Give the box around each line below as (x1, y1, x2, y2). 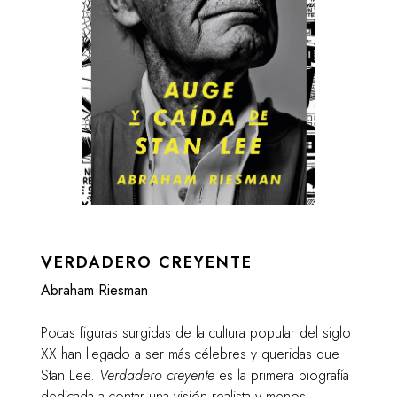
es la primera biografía (214, 365, 350, 386)
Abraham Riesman (41, 280, 149, 301)
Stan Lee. (41, 365, 100, 386)
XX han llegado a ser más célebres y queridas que (41, 344, 340, 365)
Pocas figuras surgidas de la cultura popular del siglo (41, 323, 352, 344)
